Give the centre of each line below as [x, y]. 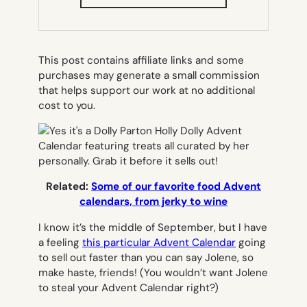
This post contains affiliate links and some [141, 60]
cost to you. [67, 105]
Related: [69, 187]
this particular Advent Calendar [159, 242]
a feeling [60, 242]
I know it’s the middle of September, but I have [153, 227]
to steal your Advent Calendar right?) [128, 287]
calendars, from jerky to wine [153, 202]
